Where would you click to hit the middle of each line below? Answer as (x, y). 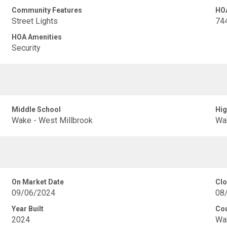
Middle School (36, 109)
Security (26, 48)
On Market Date (38, 182)
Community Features (47, 10)
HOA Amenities (37, 37)
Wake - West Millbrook (52, 120)
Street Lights (35, 21)
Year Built (28, 209)
